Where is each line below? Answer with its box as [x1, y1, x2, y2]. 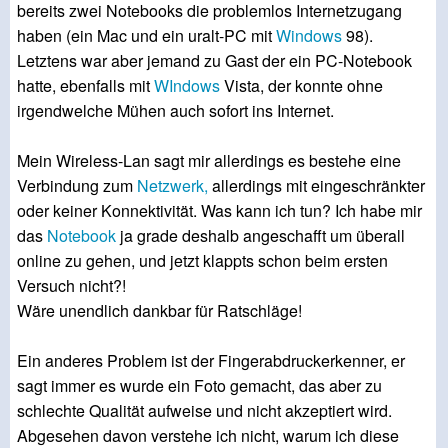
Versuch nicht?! [17, 274, 126, 298]
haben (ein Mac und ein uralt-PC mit [17, 24, 276, 48]
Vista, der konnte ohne [220, 74, 383, 98]
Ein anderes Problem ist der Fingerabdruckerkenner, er [17, 349, 405, 373]
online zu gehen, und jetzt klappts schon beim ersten [17, 249, 388, 273]
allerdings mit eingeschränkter [208, 174, 425, 198]
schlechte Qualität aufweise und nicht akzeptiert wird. [17, 399, 392, 423]
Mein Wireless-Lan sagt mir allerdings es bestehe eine [17, 149, 401, 173]
